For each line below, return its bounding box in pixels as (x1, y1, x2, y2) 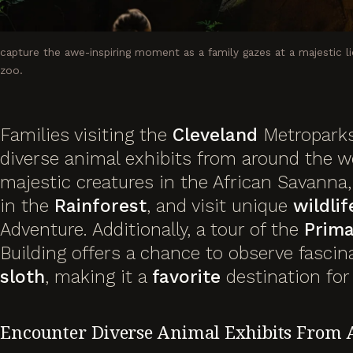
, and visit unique (147, 195, 293, 217)
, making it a (45, 266, 152, 288)
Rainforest (54, 195, 147, 217)
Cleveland (173, 124, 258, 146)
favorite (152, 266, 221, 288)
